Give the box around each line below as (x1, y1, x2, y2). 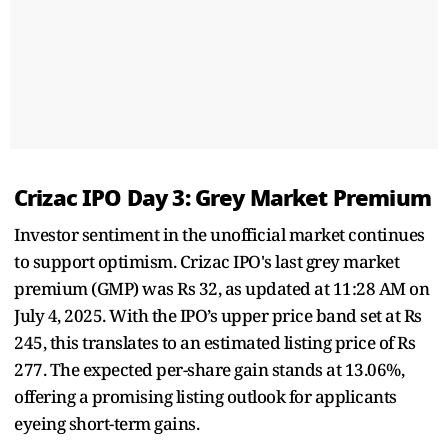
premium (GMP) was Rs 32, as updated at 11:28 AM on (14, 276, 429, 300)
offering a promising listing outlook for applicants (14, 384, 397, 408)
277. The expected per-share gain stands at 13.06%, (14, 357, 404, 381)
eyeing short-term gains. (14, 411, 199, 435)
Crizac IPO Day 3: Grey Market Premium (14, 180, 431, 215)
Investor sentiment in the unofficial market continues (14, 222, 425, 246)
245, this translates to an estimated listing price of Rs (14, 330, 415, 354)
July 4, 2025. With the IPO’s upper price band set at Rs (14, 303, 422, 327)
